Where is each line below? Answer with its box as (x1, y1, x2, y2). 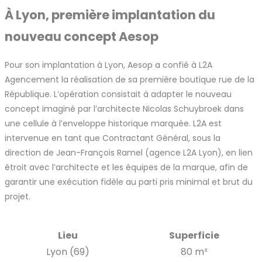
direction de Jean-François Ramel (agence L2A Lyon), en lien (5, 146, 253, 158)
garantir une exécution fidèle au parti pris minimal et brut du (5, 175, 253, 188)
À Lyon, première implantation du (5, 6, 215, 24)
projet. (5, 190, 30, 202)
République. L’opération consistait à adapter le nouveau (5, 88, 232, 100)
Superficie (169, 228, 219, 242)
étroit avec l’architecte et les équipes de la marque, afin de (5, 161, 248, 173)
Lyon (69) (46, 244, 89, 258)
